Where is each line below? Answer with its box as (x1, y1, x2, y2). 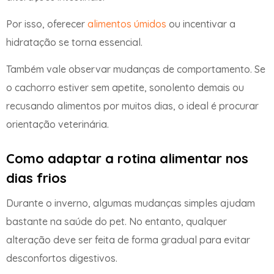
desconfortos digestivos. (6, 251, 117, 264)
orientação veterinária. (6, 118, 109, 131)
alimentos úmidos (87, 18, 166, 31)
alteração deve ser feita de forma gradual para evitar (6, 233, 250, 246)
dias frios (6, 169, 67, 187)
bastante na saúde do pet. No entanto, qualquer (6, 215, 227, 228)
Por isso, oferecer (6, 18, 87, 31)
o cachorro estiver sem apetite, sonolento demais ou (6, 81, 244, 94)
